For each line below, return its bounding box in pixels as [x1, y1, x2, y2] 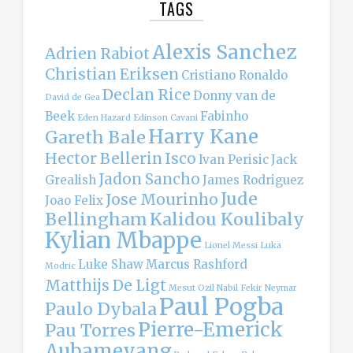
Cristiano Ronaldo [181, 68, 288, 84]
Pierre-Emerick [138, 318, 283, 343]
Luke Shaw [78, 257, 143, 273]
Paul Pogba [159, 292, 284, 322]
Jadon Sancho [98, 169, 200, 189]
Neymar [265, 283, 297, 294]
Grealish [45, 173, 96, 188]
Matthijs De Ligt [45, 276, 166, 295]
